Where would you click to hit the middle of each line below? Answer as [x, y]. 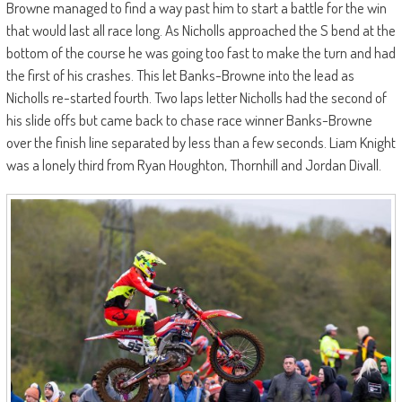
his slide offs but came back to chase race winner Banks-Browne [189, 119]
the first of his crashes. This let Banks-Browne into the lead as [180, 74]
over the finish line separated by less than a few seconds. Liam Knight [201, 142]
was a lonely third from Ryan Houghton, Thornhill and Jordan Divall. [193, 164]
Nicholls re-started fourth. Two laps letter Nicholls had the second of [196, 97]
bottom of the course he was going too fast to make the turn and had [201, 52]
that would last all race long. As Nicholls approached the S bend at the [201, 30]
